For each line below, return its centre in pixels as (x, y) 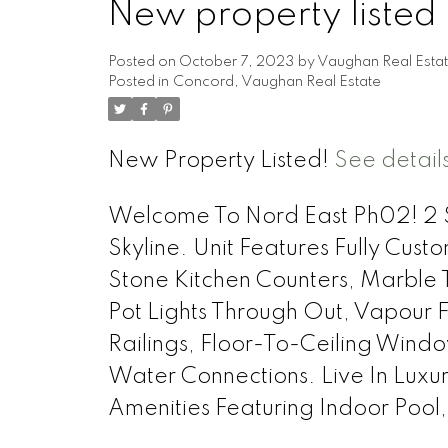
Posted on (143, 62)
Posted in (138, 82)
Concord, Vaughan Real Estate (276, 82)
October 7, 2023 (236, 62)
